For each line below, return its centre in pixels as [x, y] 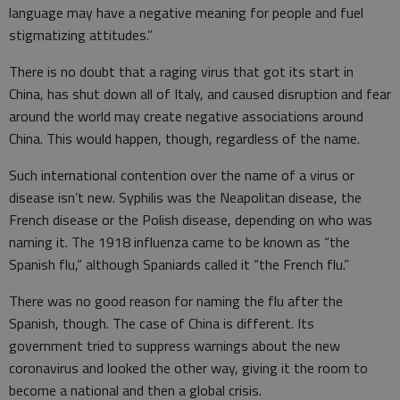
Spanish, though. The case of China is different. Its [162, 323]
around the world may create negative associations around [186, 116]
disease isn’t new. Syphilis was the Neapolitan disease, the [185, 197]
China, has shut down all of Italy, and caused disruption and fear [200, 93]
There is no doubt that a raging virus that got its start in [181, 71]
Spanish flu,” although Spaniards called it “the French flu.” [179, 264]
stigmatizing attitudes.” [81, 34]
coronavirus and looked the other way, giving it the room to [188, 367]
